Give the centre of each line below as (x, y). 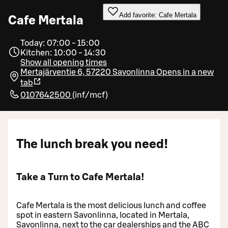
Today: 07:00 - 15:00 (60, 43)
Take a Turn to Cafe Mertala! (80, 178)
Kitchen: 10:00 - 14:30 (63, 53)
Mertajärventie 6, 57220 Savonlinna (88, 72)
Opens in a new (185, 72)
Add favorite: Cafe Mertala (158, 15)
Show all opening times (64, 62)
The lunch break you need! (92, 144)
